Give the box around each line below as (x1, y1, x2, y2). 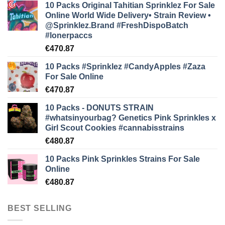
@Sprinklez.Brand (45, 21, 117, 30)
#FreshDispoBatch (117, 21, 188, 30)
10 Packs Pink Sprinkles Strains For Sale (45, 154, 200, 163)
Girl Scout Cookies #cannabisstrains (45, 123, 184, 132)
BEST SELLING (8, 203, 72, 212)
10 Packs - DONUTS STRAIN (45, 103, 154, 112)
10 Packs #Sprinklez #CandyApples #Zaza (45, 62, 205, 71)
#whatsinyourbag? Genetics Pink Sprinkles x (45, 113, 216, 122)
